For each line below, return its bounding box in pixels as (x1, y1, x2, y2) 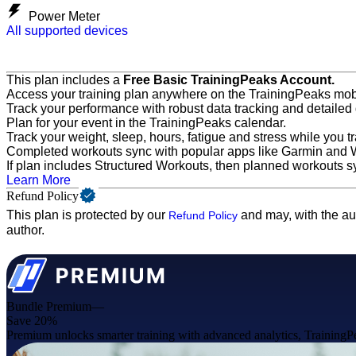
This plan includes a (6, 73, 123, 87)
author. (6, 223, 44, 237)
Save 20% (6, 314, 57, 327)
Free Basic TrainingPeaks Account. (123, 73, 335, 87)
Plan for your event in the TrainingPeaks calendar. (6, 116, 286, 130)
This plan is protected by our (6, 208, 168, 222)
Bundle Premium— (6, 300, 104, 313)
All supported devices (6, 24, 128, 37)
